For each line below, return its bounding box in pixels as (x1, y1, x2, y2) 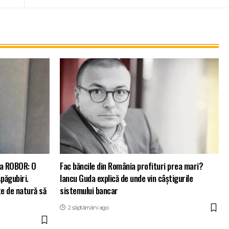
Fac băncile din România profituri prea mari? (60, 159, 203, 173)
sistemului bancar (60, 184, 118, 197)
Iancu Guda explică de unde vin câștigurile (60, 172, 193, 185)
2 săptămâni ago (67, 204, 108, 212)
